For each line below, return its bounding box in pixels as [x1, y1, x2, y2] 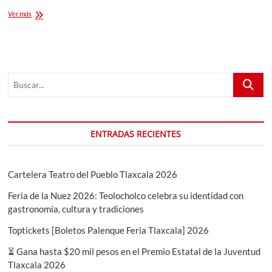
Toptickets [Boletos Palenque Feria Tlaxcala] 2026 [8, 224, 209, 236]
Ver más [8, 8, 32, 18]
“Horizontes [31, 84, 66, 94]
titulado [31, 73, 55, 83]
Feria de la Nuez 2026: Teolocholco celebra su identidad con [8, 189, 244, 201]
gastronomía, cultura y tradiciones [8, 203, 144, 214]
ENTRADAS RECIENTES [90, 127, 182, 140]
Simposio [31, 19, 58, 29]
